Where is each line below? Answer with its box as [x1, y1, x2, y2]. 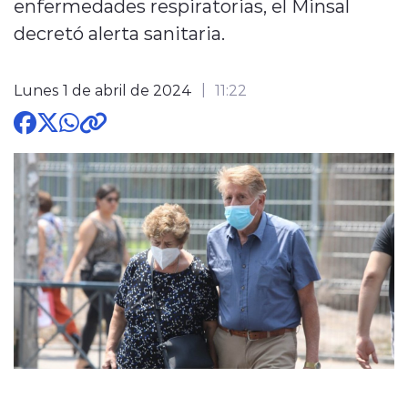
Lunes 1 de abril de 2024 [14, 79, 192, 99]
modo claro [111, 119, 194, 139]
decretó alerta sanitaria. [14, 20, 225, 45]
